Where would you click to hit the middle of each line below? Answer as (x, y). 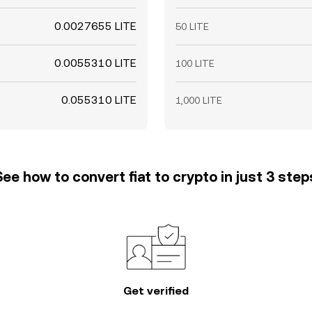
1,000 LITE (199, 100)
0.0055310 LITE (95, 63)
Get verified (156, 291)
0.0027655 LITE (95, 26)
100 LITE (195, 63)
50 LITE (192, 26)
